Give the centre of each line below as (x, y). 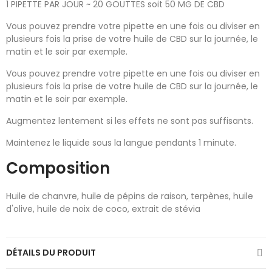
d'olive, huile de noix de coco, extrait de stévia (103, 209)
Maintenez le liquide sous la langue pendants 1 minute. (121, 143)
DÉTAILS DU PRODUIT (51, 253)
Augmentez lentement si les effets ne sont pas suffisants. (130, 121)
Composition (58, 168)
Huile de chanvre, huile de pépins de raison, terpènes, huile (130, 196)
